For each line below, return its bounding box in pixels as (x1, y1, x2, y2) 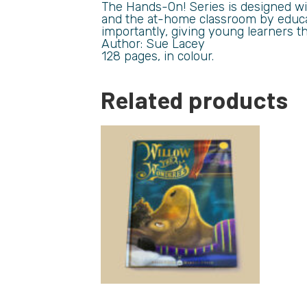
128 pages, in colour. (101, 48, 214, 64)
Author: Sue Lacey (101, 36, 205, 51)
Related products (101, 84, 288, 114)
